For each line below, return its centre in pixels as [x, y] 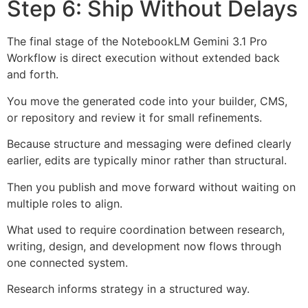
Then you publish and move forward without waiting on [151, 187]
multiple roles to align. [65, 203]
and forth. [33, 75]
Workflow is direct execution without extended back [143, 58]
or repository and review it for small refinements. [134, 117]
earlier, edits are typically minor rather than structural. [147, 161]
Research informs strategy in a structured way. [128, 289]
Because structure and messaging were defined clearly [149, 144]
